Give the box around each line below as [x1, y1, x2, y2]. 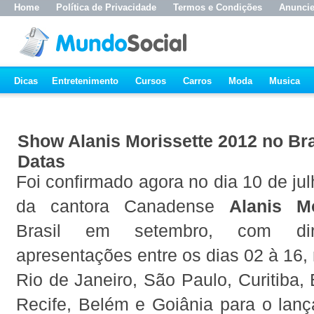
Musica [269, 76, 300, 86]
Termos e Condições [173, 2, 262, 13]
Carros [183, 76, 212, 86]
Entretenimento [52, 76, 118, 86]
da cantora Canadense [16, 196, 229, 216]
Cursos [135, 76, 166, 86]
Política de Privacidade [56, 2, 156, 13]
